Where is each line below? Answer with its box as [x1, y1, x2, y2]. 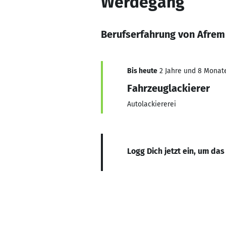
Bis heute [127, 67, 157, 75]
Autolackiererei [127, 100, 176, 108]
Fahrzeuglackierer [127, 82, 210, 94]
